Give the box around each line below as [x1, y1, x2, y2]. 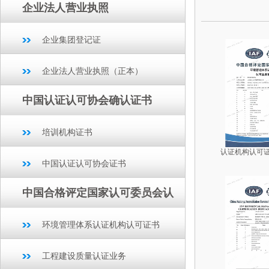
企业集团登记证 [42, 35, 101, 44]
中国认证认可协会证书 [42, 159, 126, 168]
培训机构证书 [42, 128, 92, 137]
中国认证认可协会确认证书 [22, 94, 152, 106]
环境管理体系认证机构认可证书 [42, 220, 160, 229]
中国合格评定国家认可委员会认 [22, 187, 174, 199]
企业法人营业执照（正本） [42, 67, 143, 76]
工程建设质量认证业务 [42, 252, 126, 261]
